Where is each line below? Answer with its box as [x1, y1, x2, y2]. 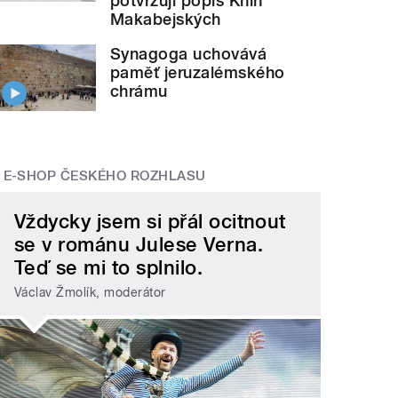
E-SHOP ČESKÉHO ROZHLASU [3, 168, 206, 185]
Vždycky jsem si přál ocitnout [14, 209, 286, 233]
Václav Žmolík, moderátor [14, 285, 166, 300]
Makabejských [110, 10, 221, 29]
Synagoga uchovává [110, 44, 267, 64]
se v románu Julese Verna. [14, 232, 264, 256]
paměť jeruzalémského [110, 63, 285, 83]
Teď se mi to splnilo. [14, 255, 203, 279]
